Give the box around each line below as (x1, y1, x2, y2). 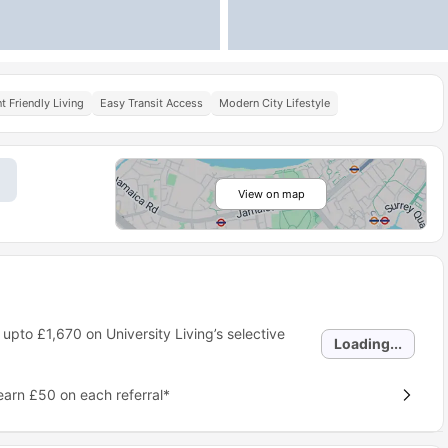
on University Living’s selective (81, 325, 285, 342)
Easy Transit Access (100, 96, 203, 110)
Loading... (334, 335, 403, 352)
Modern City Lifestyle (219, 96, 330, 110)
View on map (237, 187, 305, 201)
